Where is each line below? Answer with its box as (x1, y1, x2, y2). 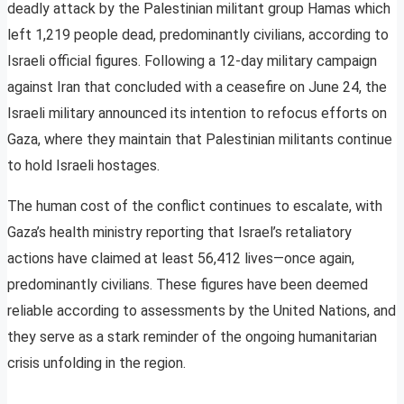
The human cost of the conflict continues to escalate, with (7, 197, 382, 216)
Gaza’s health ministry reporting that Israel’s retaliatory (7, 224, 352, 242)
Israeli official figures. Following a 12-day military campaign (7, 52, 377, 70)
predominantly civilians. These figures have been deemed (7, 276, 368, 294)
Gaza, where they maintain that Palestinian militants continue (7, 131, 392, 149)
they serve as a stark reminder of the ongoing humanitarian (7, 328, 377, 346)
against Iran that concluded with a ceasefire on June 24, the (7, 78, 387, 96)
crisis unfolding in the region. (7, 354, 186, 372)
